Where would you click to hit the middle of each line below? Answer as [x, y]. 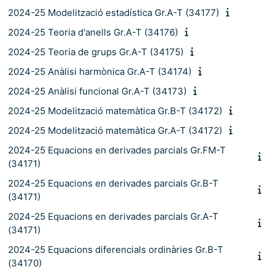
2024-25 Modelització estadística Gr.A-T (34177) [114, 12]
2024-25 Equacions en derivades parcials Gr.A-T [113, 216]
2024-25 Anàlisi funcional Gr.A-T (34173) [97, 91]
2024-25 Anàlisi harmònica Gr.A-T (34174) [100, 71]
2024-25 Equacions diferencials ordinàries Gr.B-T [116, 249]
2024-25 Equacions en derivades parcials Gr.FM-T [117, 150]
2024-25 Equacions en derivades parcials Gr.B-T [113, 183]
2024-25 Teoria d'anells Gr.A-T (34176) [93, 32]
